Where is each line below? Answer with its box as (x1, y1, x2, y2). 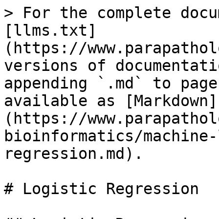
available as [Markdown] (4, 92, 218, 109)
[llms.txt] (4, 22, 97, 39)
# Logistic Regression (4, 180, 199, 197)
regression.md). (4, 145, 143, 162)
